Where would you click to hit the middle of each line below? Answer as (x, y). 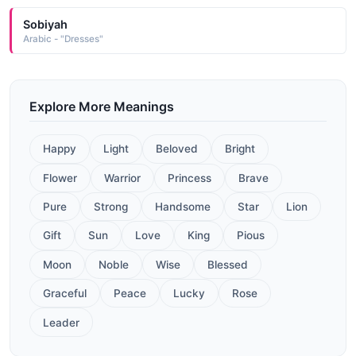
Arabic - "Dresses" (63, 39)
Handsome (183, 207)
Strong (111, 207)
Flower (60, 178)
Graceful (65, 294)
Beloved (177, 149)
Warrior (122, 178)
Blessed (228, 264)
